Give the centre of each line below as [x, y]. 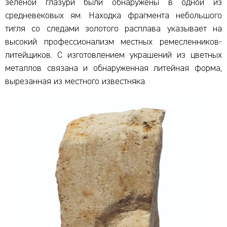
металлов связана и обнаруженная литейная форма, [113, 68]
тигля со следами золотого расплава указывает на [113, 29]
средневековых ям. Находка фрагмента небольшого [113, 15]
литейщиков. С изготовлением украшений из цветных [113, 55]
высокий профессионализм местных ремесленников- [113, 42]
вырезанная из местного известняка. [76, 81]
